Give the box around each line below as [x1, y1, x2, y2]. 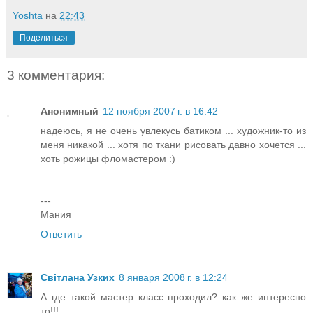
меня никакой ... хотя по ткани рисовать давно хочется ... [41, 139, 306, 151]
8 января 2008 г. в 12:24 [119, 272, 228, 284]
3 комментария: [7, 67, 105, 82]
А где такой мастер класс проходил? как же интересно [41, 291, 306, 303]
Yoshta [13, 9, 43, 21]
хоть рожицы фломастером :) [41, 153, 175, 165]
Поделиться [20, 32, 68, 43]
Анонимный [41, 105, 99, 117]
